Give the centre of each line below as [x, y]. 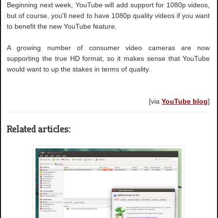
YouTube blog [185, 101]
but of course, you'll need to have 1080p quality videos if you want [109, 16]
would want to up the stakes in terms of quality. [79, 69]
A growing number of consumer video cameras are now [109, 48]
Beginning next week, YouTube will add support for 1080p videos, [109, 5]
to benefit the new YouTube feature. [62, 26]
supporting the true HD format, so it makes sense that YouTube [109, 58]
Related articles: [39, 128]
